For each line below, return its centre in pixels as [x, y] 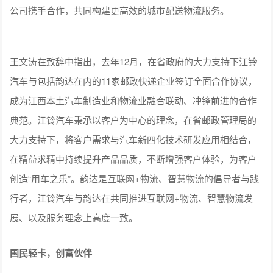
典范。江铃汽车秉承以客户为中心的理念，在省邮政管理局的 [133, 119]
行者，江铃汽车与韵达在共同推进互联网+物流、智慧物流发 [132, 197]
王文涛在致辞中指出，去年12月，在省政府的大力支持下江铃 [134, 61]
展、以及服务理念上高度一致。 [74, 217]
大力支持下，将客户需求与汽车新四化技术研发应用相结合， [133, 139]
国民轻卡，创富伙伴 [51, 253]
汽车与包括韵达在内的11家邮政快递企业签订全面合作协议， [134, 80]
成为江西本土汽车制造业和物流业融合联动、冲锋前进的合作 [133, 100]
